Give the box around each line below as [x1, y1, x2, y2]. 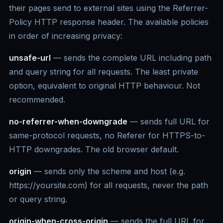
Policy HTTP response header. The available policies [9, 17, 209, 27]
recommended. [9, 95, 65, 105]
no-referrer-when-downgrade [9, 116, 127, 127]
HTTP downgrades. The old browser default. [9, 144, 179, 155]
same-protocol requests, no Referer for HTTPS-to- [9, 130, 205, 141]
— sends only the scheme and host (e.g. [31, 166, 185, 177]
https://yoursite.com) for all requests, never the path [9, 180, 208, 191]
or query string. [9, 194, 67, 205]
